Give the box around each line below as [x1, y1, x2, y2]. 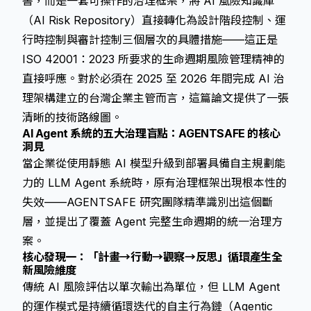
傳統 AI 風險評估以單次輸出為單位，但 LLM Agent [22, 280, 280, 294]
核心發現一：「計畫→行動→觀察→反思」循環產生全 [22, 250, 283, 264]
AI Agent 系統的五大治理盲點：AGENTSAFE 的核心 [22, 126, 280, 140]
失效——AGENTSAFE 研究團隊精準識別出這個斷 [22, 195, 273, 209]
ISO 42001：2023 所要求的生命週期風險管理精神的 [22, 52, 285, 66]
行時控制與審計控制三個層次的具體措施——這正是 [22, 33, 278, 47]
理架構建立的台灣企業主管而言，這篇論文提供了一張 [22, 91, 289, 105]
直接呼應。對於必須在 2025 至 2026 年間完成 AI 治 [22, 72, 285, 85]
